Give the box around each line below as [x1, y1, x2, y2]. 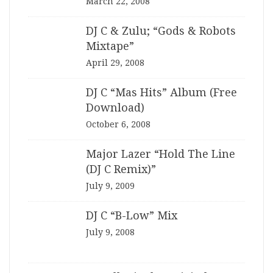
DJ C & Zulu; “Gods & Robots [86, 24, 236, 37]
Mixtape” [86, 40, 134, 52]
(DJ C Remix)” [86, 163, 156, 175]
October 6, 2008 [86, 119, 151, 129]
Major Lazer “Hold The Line [86, 147, 235, 160]
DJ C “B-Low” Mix [86, 209, 177, 222]
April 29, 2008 [86, 58, 144, 68]
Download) [86, 101, 144, 114]
